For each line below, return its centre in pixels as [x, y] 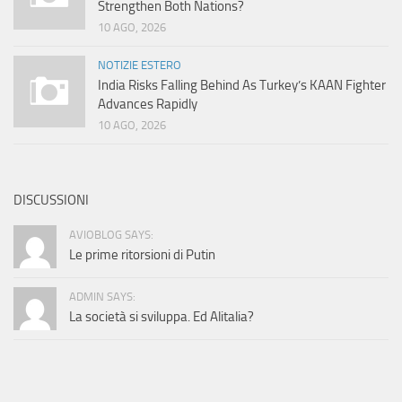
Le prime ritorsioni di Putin [142, 255]
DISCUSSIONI [51, 201]
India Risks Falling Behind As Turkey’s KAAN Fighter [242, 86]
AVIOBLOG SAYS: [111, 235]
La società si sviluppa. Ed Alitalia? [162, 317]
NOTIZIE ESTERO [140, 66]
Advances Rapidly [148, 105]
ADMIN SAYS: [102, 297]
